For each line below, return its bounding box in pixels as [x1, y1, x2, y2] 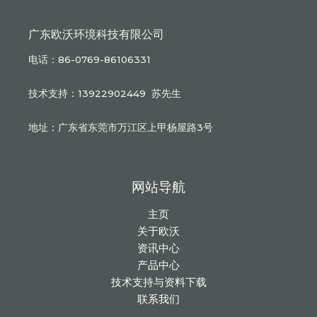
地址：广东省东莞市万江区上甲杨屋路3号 [28, 121, 214, 133]
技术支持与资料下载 [110, 276, 207, 289]
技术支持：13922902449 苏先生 [28, 87, 182, 99]
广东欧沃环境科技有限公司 [28, 27, 165, 42]
